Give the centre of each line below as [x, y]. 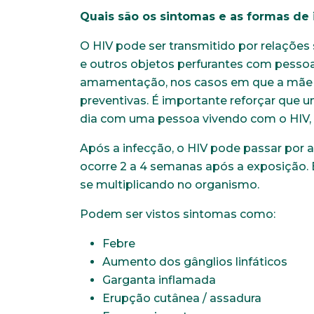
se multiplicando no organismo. [170, 185]
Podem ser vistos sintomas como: [178, 214]
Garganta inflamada [159, 280]
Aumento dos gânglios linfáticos [195, 262]
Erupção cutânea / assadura [182, 299]
